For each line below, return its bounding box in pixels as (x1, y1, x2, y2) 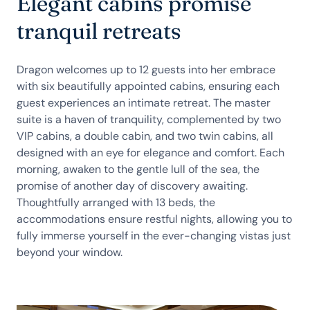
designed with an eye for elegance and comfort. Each (17, 145, 284, 160)
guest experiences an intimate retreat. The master (17, 95, 271, 110)
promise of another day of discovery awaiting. (17, 179, 248, 193)
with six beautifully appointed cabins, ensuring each (17, 79, 280, 93)
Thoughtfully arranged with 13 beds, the (17, 195, 215, 210)
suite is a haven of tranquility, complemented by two (17, 112, 281, 127)
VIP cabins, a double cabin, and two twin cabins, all (17, 129, 273, 143)
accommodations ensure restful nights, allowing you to (17, 212, 292, 226)
